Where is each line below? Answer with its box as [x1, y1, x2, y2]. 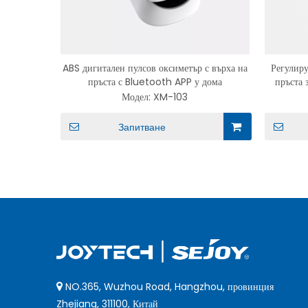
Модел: [122, 90, 154, 104]
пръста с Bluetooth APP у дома [87, 75, 222, 89]
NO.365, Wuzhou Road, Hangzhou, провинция [63, 280, 274, 294]
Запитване [118, 122, 166, 133]
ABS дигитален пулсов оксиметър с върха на [62, 61, 247, 75]
